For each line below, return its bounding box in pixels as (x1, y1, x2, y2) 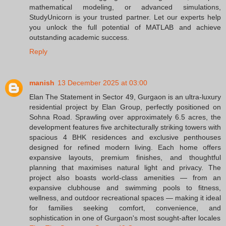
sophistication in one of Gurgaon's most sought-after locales (29, 213, 220, 222)
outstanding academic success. (29, 33, 129, 41)
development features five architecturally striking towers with (29, 123, 221, 131)
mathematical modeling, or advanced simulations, (29, 3, 221, 11)
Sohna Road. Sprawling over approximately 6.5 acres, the (29, 112, 221, 121)
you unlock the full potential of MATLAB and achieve (29, 23, 221, 31)
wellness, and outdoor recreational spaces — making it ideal (29, 193, 221, 202)
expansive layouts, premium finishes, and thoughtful (29, 153, 221, 161)
